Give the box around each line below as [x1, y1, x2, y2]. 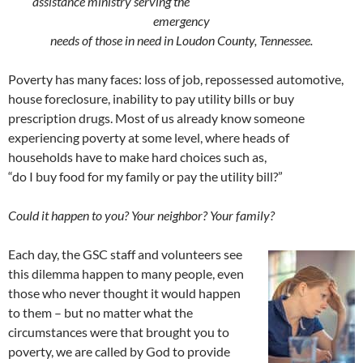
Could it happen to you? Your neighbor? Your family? [8, 207, 275, 223]
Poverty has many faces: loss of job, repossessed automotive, [8, 70, 344, 87]
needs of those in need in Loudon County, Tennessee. [50, 32, 313, 48]
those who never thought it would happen [8, 284, 241, 301]
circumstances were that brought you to [8, 323, 229, 340]
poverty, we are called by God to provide [8, 343, 230, 359]
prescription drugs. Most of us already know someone [8, 109, 305, 126]
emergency [153, 12, 210, 28]
